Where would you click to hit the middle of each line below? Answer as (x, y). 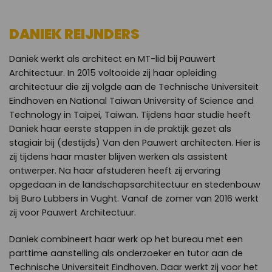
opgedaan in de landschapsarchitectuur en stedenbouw (135, 184)
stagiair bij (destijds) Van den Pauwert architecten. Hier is (135, 142)
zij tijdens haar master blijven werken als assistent (118, 156)
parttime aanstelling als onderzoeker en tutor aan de (126, 253)
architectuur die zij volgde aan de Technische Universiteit (134, 87)
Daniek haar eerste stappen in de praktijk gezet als (120, 128)
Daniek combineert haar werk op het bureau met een (126, 240)
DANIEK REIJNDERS (74, 34)
